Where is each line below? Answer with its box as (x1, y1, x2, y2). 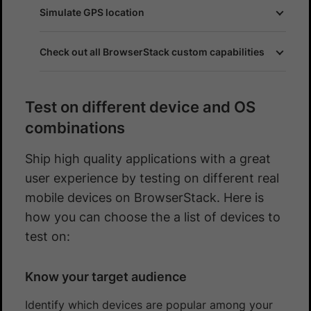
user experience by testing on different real (25, 170, 279, 185)
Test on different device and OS (25, 97, 255, 116)
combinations (25, 118, 125, 137)
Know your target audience (25, 269, 187, 284)
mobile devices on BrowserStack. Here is (25, 190, 264, 205)
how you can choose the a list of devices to (25, 209, 280, 224)
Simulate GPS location (40, 6, 144, 18)
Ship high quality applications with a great (25, 151, 271, 166)
